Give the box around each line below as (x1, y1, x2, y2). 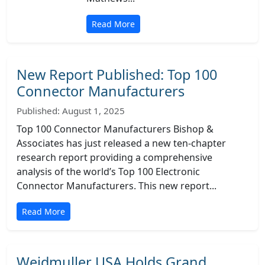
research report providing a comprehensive (17, 151, 212, 164)
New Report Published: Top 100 (17, 65, 217, 84)
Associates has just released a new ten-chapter (17, 137, 226, 150)
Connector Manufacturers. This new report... (17, 179, 216, 192)
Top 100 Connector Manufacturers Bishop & (17, 122, 214, 135)
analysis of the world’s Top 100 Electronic (17, 165, 200, 178)
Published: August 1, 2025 (17, 105, 125, 117)
